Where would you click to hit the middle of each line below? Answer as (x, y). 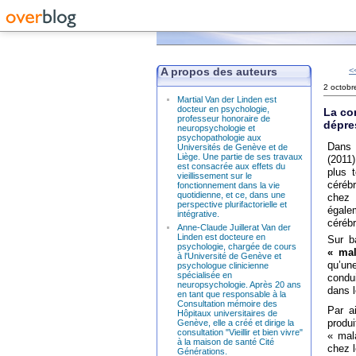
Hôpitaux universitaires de (227, 313)
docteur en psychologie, (223, 109)
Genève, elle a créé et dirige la (236, 323)
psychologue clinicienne (223, 265)
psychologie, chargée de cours (237, 246)
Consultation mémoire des (227, 304)
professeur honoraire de (224, 118)
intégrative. (198, 214)
